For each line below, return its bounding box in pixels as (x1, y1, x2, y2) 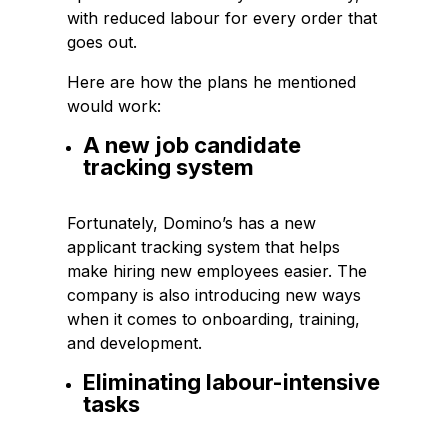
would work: (67, 96, 162, 117)
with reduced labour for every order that (67, 8, 378, 29)
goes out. (67, 32, 138, 53)
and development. (67, 333, 203, 354)
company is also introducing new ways (67, 285, 362, 306)
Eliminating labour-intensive (83, 369, 381, 396)
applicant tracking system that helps (67, 237, 341, 258)
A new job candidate (83, 132, 302, 159)
